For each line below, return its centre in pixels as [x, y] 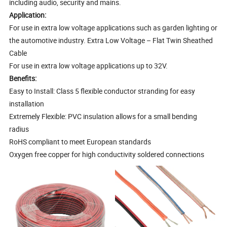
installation [27, 104]
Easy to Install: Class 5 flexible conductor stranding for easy [102, 91]
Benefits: [23, 79]
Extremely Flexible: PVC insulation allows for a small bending [103, 117]
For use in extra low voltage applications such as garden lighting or [113, 28]
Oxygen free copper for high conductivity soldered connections [107, 155]
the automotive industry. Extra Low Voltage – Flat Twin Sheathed [111, 41]
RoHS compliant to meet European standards [80, 142]
